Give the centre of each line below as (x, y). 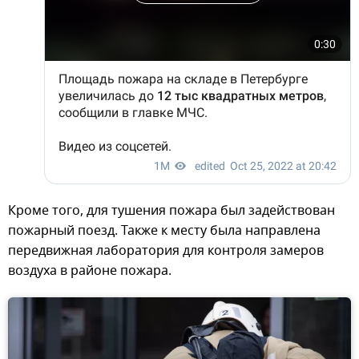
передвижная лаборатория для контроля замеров (166, 251)
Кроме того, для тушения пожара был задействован (171, 211)
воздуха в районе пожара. (90, 271)
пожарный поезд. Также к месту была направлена (164, 231)
